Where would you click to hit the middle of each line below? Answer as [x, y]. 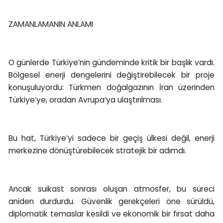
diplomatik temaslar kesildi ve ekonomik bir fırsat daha [111, 214]
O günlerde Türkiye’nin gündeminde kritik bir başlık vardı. [111, 63]
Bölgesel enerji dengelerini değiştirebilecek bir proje [111, 75]
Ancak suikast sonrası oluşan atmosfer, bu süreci [111, 189]
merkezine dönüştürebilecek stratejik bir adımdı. [97, 151]
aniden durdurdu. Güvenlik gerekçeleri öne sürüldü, [111, 202]
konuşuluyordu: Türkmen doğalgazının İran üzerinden [111, 88]
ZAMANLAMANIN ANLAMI [51, 24]
